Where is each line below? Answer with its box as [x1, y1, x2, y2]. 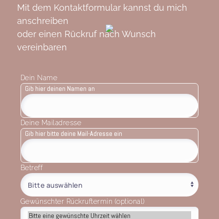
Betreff [20, 164, 43, 172]
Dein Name [20, 74, 58, 82]
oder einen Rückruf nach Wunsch [17, 29, 156, 40]
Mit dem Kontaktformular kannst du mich [17, 2, 187, 13]
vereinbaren [17, 42, 67, 53]
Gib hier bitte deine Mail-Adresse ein [24, 129, 122, 138]
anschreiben [17, 16, 68, 26]
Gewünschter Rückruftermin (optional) [20, 197, 145, 206]
